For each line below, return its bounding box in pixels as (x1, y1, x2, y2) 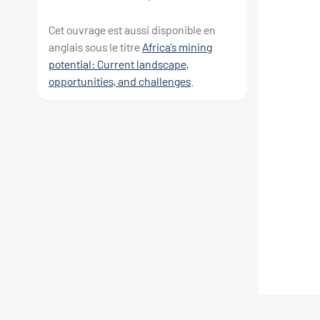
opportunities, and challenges (49, 74, 191, 89)
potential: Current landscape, (49, 57, 189, 71)
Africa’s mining (142, 40, 212, 54)
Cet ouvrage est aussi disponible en (49, 23, 216, 37)
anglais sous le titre (49, 40, 142, 54)
